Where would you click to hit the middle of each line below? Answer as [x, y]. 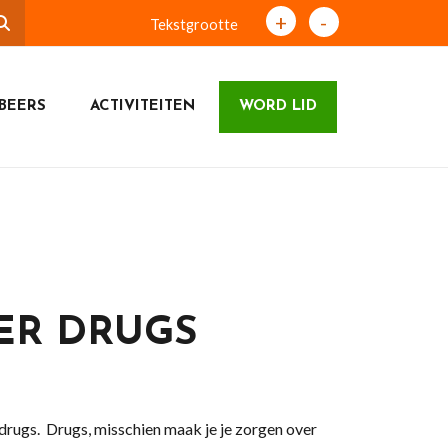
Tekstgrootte [193, 24]
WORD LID [277, 106]
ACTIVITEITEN [142, 106]
